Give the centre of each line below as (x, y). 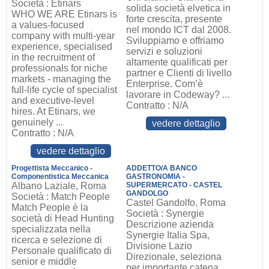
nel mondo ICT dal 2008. (179, 30)
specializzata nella (51, 229)
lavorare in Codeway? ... (178, 95)
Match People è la (50, 207)
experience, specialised (62, 47)
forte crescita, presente (174, 19)
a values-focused (47, 25)
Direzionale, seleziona (174, 257)
